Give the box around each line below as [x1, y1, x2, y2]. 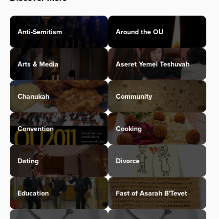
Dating [18, 156, 39, 166]
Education [18, 188, 49, 198]
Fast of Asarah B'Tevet [116, 188, 187, 198]
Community [116, 91, 152, 102]
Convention [18, 124, 54, 134]
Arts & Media [18, 59, 59, 69]
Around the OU [116, 27, 163, 37]
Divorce [116, 156, 140, 166]
